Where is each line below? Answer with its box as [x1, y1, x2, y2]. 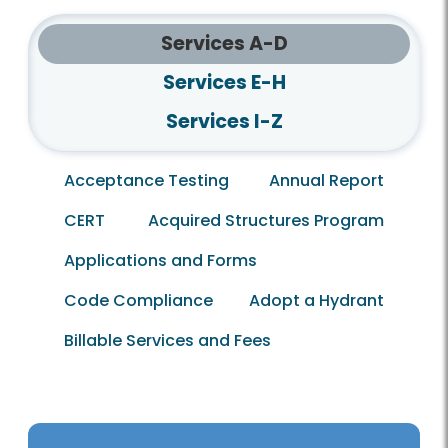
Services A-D [160, 30, 288, 58]
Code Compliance [64, 289, 213, 313]
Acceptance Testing [64, 169, 229, 193]
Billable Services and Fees [64, 329, 271, 353]
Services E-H [162, 69, 286, 97]
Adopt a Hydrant [249, 289, 384, 313]
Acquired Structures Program [148, 209, 384, 233]
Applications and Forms [64, 249, 257, 273]
